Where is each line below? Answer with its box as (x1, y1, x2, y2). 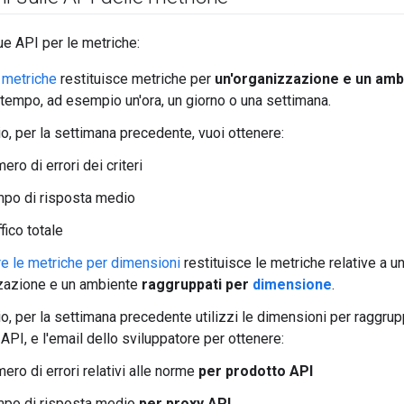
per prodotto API (198, 363, 313, 381)
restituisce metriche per (57, 70, 215, 88)
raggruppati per (142, 276, 252, 294)
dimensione (252, 276, 332, 294)
